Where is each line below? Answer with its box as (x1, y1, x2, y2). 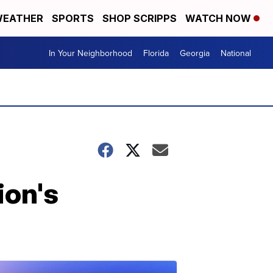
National (221, 46, 251, 59)
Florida (143, 46, 169, 59)
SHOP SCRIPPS (102, 12, 177, 24)
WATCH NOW (185, 12, 253, 24)
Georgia (180, 46, 210, 59)
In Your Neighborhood (49, 46, 132, 59)
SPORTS (52, 12, 94, 24)
